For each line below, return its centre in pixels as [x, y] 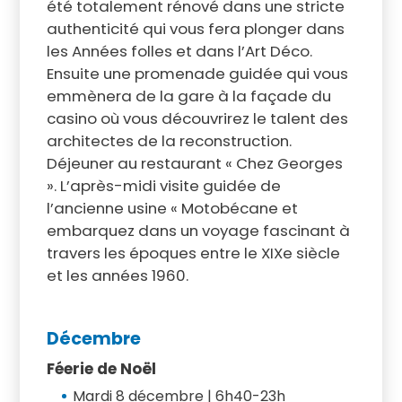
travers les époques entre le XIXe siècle [193, 253]
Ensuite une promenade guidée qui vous [197, 73]
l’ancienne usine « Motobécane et [172, 208]
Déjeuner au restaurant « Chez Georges [194, 163]
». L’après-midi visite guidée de [163, 185]
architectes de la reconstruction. [169, 140]
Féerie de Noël [101, 368]
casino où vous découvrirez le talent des [197, 118]
